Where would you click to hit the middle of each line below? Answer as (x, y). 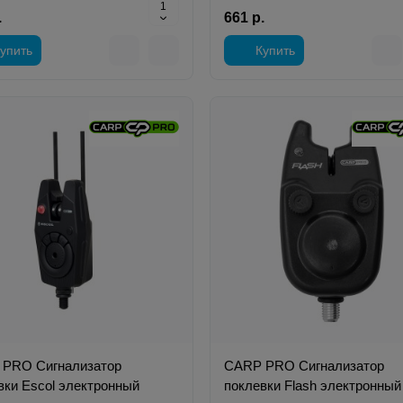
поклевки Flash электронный (312, 385)
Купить (275, 51)
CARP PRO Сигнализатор (304, 365)
